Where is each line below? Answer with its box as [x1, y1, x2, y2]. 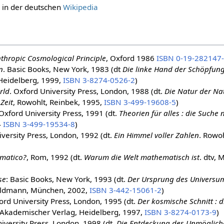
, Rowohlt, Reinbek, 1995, [12, 96, 104, 107]
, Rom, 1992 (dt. [26, 151, 84, 162]
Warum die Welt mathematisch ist [83, 151, 199, 162]
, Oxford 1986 [105, 52, 156, 63]
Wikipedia [62, 2, 98, 12]
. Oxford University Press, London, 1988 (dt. [9, 85, 164, 96]
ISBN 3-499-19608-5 [103, 96, 176, 107]
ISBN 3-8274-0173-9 [144, 206, 216, 217]
